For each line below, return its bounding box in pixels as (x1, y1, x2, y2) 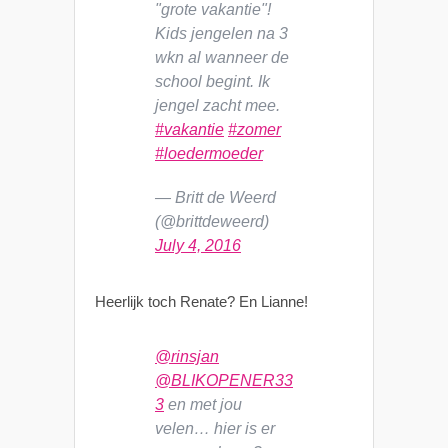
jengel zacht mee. (155, 96, 280, 114)
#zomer (228, 120, 281, 138)
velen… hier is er (155, 419, 275, 437)
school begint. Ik (155, 72, 270, 90)
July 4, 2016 (155, 236, 241, 254)
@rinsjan (155, 347, 219, 365)
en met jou (164, 395, 242, 413)
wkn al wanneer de (155, 48, 289, 66)
